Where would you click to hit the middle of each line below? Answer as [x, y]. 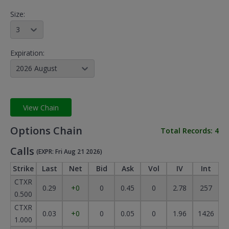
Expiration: [27, 53]
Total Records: [188, 131]
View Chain [41, 107]
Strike [23, 168]
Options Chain [46, 131]
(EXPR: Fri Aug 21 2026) [69, 152]
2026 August [37, 68]
